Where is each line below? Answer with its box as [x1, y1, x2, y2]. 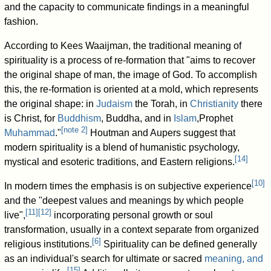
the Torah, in [132, 99, 191, 109]
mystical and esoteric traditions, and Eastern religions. [4, 157, 235, 168]
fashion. [4, 16, 39, 27]
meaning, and [204, 253, 264, 264]
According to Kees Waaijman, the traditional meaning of [4, 41, 242, 51]
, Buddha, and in [101, 113, 174, 124]
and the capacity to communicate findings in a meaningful [4, 2, 250, 13]
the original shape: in [4, 99, 97, 109]
